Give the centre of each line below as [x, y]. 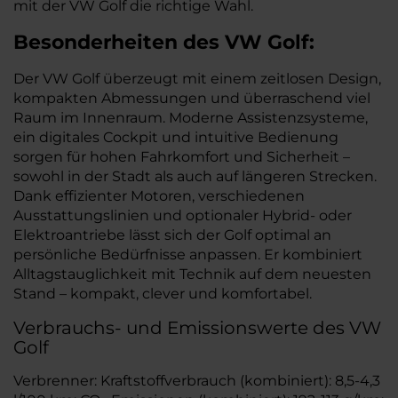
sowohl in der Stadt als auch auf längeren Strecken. [195, 176]
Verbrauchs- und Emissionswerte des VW [197, 328]
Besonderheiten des [119, 42]
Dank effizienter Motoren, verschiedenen [159, 196]
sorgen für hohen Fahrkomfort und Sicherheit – [182, 157]
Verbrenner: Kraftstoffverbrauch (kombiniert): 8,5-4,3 [197, 381]
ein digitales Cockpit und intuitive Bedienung [176, 137]
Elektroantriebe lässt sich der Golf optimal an [172, 235]
